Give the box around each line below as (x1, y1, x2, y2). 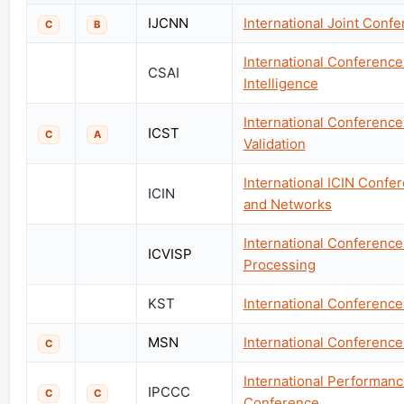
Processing (243, 255, 316, 273)
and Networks (243, 195, 332, 213)
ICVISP (147, 244, 192, 262)
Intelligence (243, 74, 318, 92)
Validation (243, 134, 306, 152)
